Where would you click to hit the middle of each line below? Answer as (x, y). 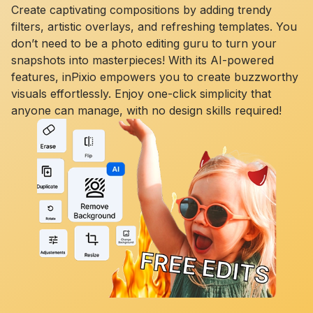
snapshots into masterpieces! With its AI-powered (143, 60)
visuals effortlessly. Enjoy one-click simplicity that (141, 93)
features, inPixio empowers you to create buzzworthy (155, 77)
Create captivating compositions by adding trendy (141, 9)
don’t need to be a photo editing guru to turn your (144, 43)
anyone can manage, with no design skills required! (146, 110)
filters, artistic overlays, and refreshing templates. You (154, 26)
